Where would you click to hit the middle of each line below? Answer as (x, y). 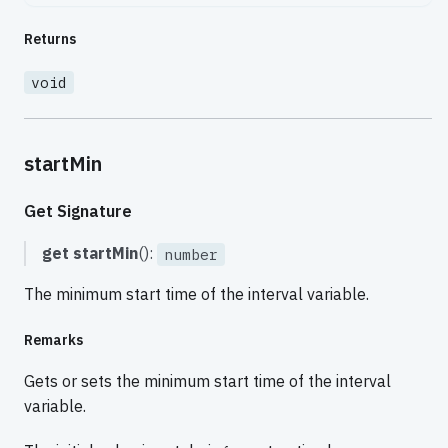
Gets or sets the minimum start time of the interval (207, 381)
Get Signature (78, 210)
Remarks (53, 340)
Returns (50, 39)
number (191, 255)
